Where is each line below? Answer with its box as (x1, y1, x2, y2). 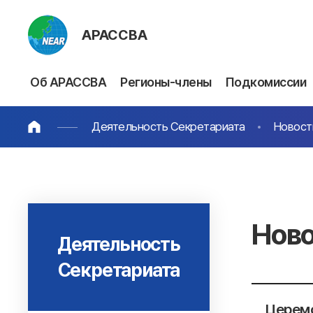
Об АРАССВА (30, 75, 106, 89)
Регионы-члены (120, 75, 212, 89)
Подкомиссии (225, 75, 306, 89)
